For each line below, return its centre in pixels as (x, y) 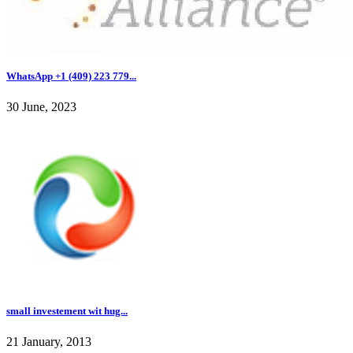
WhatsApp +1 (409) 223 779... (71, 76)
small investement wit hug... (67, 310)
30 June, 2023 (41, 107)
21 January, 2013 (49, 341)
